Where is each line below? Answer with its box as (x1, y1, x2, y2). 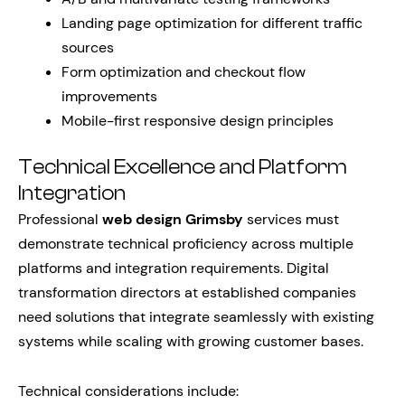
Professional (18, 210, 102, 229)
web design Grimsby (102, 210, 243, 229)
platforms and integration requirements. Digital (18, 259, 329, 278)
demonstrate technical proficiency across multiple (18, 234, 353, 253)
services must (243, 210, 339, 229)
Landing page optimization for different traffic (61, 14, 363, 33)
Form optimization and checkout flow (61, 62, 306, 81)
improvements (61, 87, 157, 106)
